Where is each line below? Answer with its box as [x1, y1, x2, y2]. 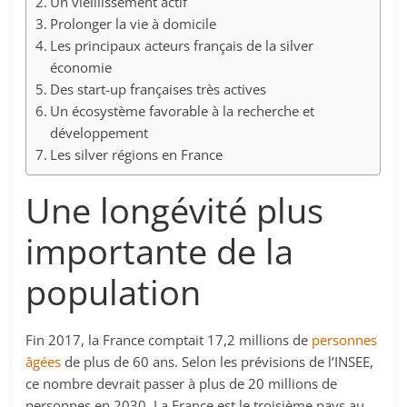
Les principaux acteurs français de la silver [50, 36, 314, 55]
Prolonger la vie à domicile [50, 15, 217, 34]
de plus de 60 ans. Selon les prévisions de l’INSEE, [61, 352, 374, 372]
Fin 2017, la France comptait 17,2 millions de [25, 331, 313, 350]
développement [50, 124, 149, 143]
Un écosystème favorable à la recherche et [50, 102, 315, 121]
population [25, 268, 202, 316]
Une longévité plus [25, 186, 324, 234]
